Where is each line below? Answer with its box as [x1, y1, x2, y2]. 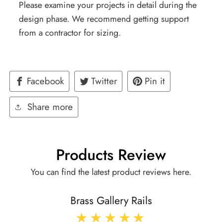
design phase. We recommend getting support [18, 12, 189, 26]
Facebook [26, 74, 64, 88]
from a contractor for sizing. [18, 26, 121, 40]
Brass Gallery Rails [70, 193, 152, 209]
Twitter [91, 74, 117, 88]
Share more [27, 100, 73, 113]
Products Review [56, 144, 166, 166]
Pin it [145, 74, 165, 88]
